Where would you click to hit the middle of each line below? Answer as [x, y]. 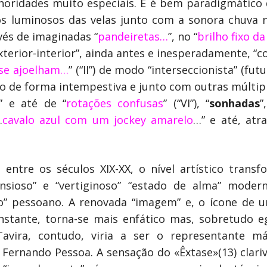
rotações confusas [115, 103]
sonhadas [235, 103]
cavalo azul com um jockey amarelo [98, 120]
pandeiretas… [133, 36]
